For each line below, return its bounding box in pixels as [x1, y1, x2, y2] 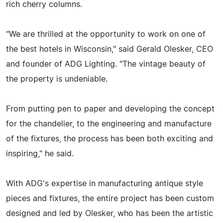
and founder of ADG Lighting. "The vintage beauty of [6, 60, 206, 68]
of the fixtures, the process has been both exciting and [6, 134, 213, 143]
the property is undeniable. [6, 75, 108, 83]
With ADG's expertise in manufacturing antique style [6, 179, 203, 188]
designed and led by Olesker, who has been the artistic [6, 209, 213, 218]
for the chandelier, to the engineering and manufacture [6, 119, 212, 128]
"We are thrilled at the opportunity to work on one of [6, 30, 206, 38]
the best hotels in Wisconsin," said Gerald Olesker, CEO [6, 45, 213, 53]
